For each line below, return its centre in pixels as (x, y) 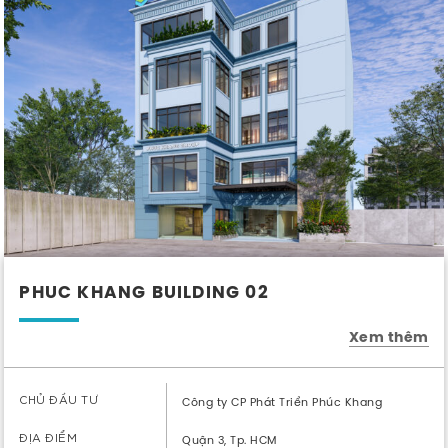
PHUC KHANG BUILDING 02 (144, 293)
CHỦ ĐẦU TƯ (59, 399)
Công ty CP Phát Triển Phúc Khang (282, 402)
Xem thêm (388, 338)
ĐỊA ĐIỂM (48, 437)
